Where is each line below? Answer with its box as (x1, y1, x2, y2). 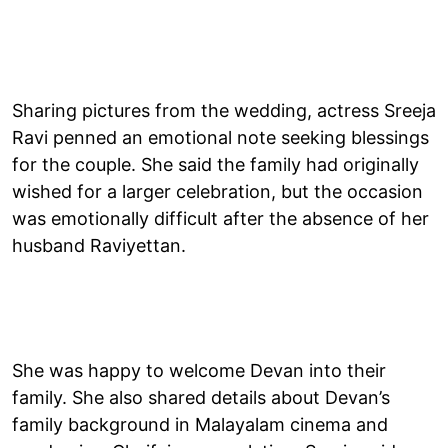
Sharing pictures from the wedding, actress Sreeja (12, 99, 436, 121)
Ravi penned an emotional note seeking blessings (12, 126, 429, 148)
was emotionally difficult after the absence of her (12, 207, 429, 229)
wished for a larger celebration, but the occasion (12, 180, 423, 202)
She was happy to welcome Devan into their (12, 359, 386, 381)
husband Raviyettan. (12, 234, 186, 256)
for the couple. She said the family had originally (12, 153, 419, 175)
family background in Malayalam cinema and (12, 413, 388, 435)
